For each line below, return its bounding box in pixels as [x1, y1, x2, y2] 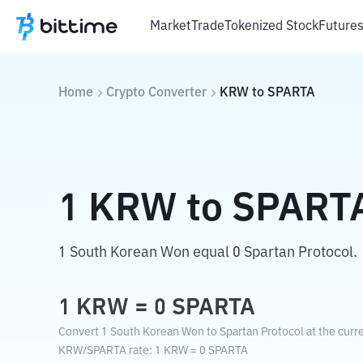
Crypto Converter [106, 87, 207, 100]
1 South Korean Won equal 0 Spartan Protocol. [58, 246, 357, 260]
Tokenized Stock [224, 19, 318, 33]
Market [150, 19, 191, 33]
